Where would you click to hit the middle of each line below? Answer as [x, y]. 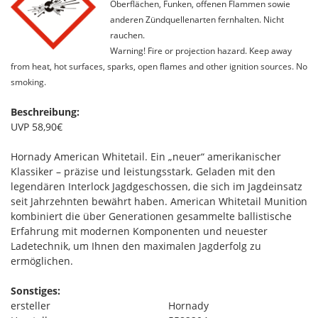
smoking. [28, 81]
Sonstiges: [35, 290]
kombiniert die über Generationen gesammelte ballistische [151, 216]
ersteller [31, 305]
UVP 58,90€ [37, 126]
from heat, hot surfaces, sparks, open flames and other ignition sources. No [159, 66]
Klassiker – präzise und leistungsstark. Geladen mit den [143, 171]
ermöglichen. [42, 261]
